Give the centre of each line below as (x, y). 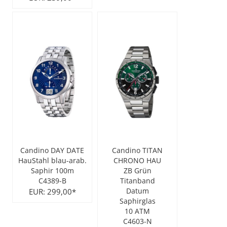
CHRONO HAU (138, 161)
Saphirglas (137, 201)
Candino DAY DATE (52, 150)
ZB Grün (137, 171)
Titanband (137, 181)
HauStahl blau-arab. (52, 161)
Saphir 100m (52, 171)
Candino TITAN (138, 150)
